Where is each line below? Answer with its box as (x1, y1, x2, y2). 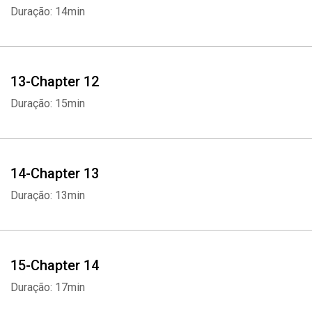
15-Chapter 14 (10, 257, 99, 274)
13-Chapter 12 (10, 73, 99, 90)
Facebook (114, 198, 150, 208)
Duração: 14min (10, 5, 85, 18)
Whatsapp (39, 198, 77, 208)
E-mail (249, 198, 273, 208)
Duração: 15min (10, 97, 85, 110)
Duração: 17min (10, 281, 85, 294)
